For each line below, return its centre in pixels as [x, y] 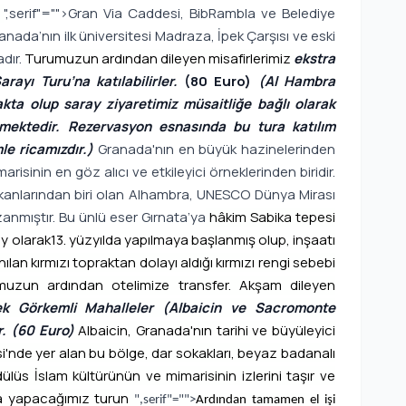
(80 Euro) [221, 81]
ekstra [314, 58]
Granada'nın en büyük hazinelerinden [216, 149]
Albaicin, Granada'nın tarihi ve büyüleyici [207, 330]
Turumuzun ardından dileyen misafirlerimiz [159, 58]
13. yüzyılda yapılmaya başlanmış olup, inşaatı [193, 240]
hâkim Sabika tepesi [271, 217]
